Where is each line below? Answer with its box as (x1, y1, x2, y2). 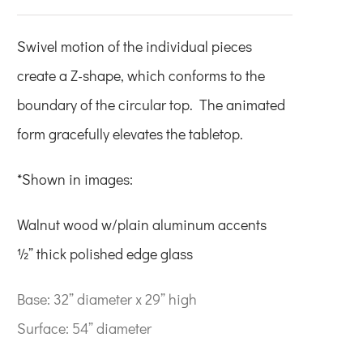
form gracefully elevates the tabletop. (17, 123, 243, 143)
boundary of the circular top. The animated (17, 94, 285, 114)
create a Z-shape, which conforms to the (17, 65, 265, 85)
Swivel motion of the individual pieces (17, 36, 252, 56)
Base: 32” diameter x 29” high (17, 288, 197, 309)
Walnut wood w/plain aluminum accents (17, 214, 267, 234)
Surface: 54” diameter (17, 318, 152, 338)
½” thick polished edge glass (17, 243, 193, 263)
